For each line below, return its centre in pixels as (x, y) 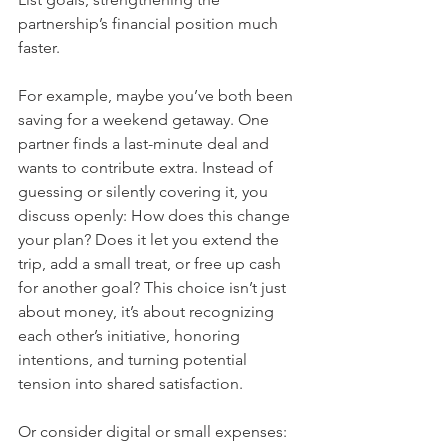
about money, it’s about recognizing (148, 312)
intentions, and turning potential (134, 360)
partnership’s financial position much (150, 24)
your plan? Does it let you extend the (150, 240)
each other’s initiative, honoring (131, 336)
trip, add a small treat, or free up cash (151, 264)
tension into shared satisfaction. (130, 384)
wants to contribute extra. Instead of (147, 168)
